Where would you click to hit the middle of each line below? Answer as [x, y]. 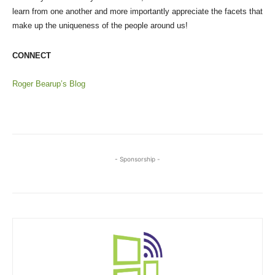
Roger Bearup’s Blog [49, 83]
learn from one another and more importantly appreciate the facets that [137, 11]
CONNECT [32, 55]
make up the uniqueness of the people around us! [100, 25]
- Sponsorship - [137, 159]
